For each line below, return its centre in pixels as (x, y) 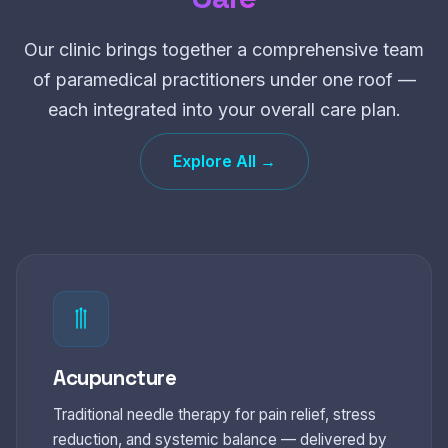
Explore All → (224, 161)
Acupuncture (115, 378)
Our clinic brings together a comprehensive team (224, 49)
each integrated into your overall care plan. (224, 109)
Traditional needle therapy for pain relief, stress (214, 414)
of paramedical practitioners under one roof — (224, 79)
